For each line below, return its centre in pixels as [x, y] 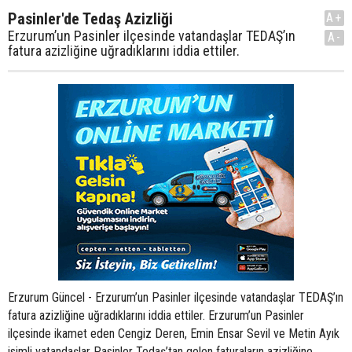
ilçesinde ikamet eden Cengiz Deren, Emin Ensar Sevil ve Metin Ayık [174, 334]
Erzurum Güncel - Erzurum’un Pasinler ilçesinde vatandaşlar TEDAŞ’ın [176, 297]
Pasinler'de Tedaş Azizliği [90, 19]
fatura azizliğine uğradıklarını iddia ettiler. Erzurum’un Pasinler [156, 315]
